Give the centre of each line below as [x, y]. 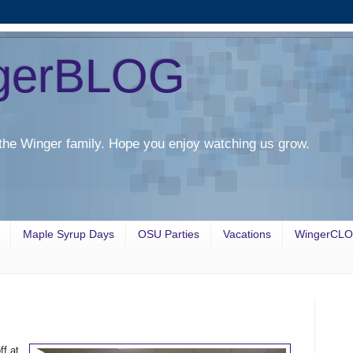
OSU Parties [169, 234]
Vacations [247, 234]
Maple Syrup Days [69, 234]
